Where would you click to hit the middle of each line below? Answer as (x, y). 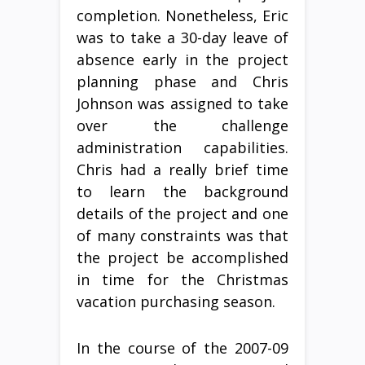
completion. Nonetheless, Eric (182, 15)
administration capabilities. (182, 147)
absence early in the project (182, 59)
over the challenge (182, 125)
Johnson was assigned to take (182, 103)
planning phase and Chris (182, 81)
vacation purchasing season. (176, 301)
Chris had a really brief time (182, 169)
